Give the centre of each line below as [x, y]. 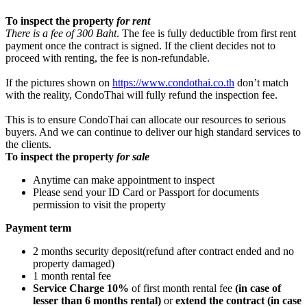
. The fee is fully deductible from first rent [206, 33]
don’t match [261, 82]
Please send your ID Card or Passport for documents [146, 192]
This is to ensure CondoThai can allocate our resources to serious [146, 119]
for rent [133, 21]
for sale [133, 156]
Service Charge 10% [81, 288]
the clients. [28, 144]
